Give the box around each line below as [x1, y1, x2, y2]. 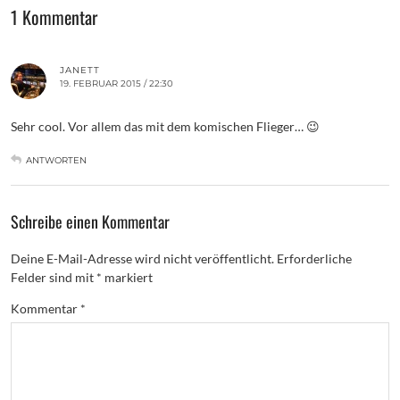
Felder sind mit [11, 269, 96, 285]
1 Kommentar [11, 3, 97, 30]
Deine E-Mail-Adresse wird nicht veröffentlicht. [11, 250, 274, 266]
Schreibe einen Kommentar [11, 209, 170, 233]
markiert [102, 269, 153, 285]
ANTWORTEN [26, 154, 87, 166]
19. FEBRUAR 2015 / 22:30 [60, 77, 173, 89]
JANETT [60, 63, 100, 76]
